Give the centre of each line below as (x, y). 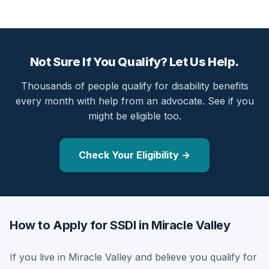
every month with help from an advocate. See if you (134, 101)
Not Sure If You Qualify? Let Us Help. (134, 62)
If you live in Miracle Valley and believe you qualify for (133, 257)
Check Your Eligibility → (134, 155)
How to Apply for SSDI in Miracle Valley (120, 225)
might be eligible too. (134, 116)
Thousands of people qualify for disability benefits (134, 86)
